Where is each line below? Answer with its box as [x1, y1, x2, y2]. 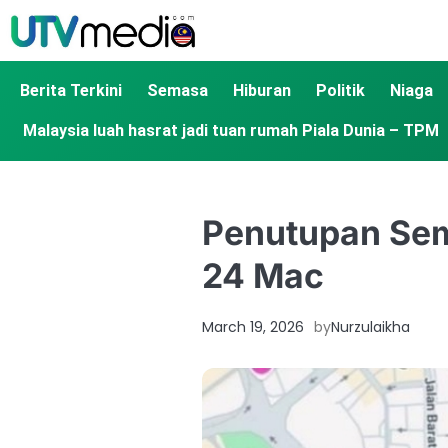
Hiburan [233, 81, 291, 101]
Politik [316, 81, 365, 101]
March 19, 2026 [202, 317, 304, 338]
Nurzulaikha [331, 317, 410, 338]
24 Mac [202, 255, 324, 297]
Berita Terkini [20, 81, 122, 101]
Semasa [147, 81, 208, 101]
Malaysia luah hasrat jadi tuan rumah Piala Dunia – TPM [22, 121, 439, 141]
